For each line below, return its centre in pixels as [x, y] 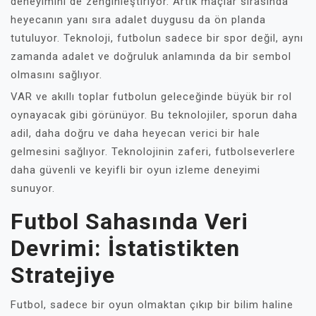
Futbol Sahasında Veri [129, 221]
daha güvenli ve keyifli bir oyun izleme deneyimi [135, 170]
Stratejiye [63, 275]
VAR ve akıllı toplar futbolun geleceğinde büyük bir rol [151, 97]
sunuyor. [33, 188]
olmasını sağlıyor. [56, 75]
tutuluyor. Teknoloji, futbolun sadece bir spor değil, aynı [157, 38]
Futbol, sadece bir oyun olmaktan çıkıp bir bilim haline [152, 305]
